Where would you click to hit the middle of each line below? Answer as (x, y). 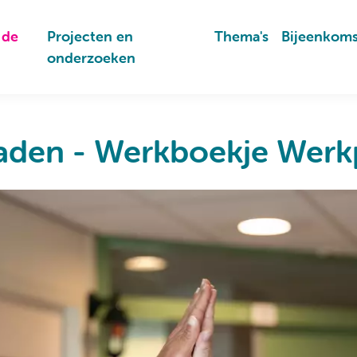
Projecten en (90, 36)
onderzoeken (92, 58)
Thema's (241, 36)
